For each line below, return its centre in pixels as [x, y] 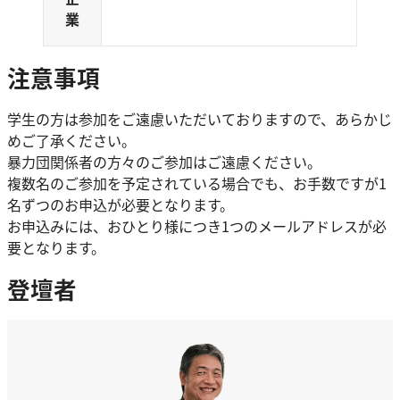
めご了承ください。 [71, 140]
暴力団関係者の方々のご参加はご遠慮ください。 [164, 162]
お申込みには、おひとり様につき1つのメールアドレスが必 [197, 226]
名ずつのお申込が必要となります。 [121, 204]
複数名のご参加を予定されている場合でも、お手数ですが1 [197, 183]
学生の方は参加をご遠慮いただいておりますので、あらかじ [200, 119]
